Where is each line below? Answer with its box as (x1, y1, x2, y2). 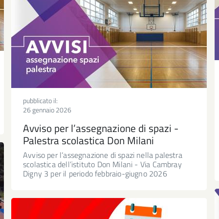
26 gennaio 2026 (23, 104, 71, 115)
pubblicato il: (23, 95, 58, 106)
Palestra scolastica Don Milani (23, 132, 154, 148)
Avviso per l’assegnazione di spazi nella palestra (23, 149, 182, 161)
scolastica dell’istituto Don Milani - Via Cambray (23, 158, 182, 170)
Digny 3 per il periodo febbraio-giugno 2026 (23, 167, 167, 179)
